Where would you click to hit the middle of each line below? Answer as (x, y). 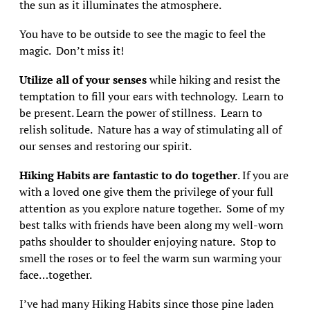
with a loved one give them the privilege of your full (146, 192)
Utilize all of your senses (83, 80)
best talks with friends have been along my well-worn (151, 225)
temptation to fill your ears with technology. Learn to (151, 96)
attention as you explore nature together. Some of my (152, 208)
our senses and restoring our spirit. (108, 146)
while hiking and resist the (213, 80)
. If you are (263, 175)
